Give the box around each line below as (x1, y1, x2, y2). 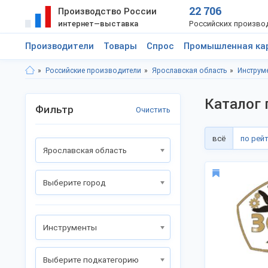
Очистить (136, 105, 170, 114)
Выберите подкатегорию (43, 255, 139, 264)
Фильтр (35, 103, 74, 115)
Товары (103, 41, 137, 51)
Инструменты (43, 223, 97, 232)
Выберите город (43, 178, 106, 187)
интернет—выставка (57, 19, 138, 28)
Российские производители (45, 66, 141, 75)
